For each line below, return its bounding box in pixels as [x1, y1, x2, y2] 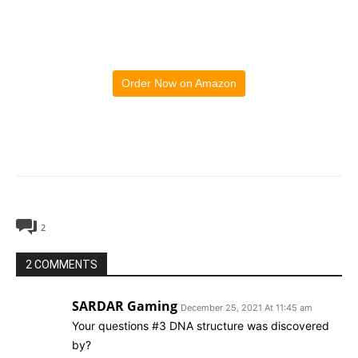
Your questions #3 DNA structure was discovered [72, 318, 329, 332]
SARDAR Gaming [72, 296, 177, 315]
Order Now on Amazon [121, 76, 237, 89]
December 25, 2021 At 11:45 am [181, 301, 312, 313]
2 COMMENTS [26, 257, 97, 271]
